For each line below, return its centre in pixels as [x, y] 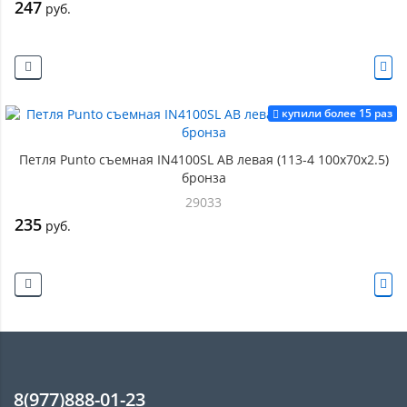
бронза [203, 178]
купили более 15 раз [337, 113]
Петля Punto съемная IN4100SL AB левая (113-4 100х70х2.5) [203, 159]
